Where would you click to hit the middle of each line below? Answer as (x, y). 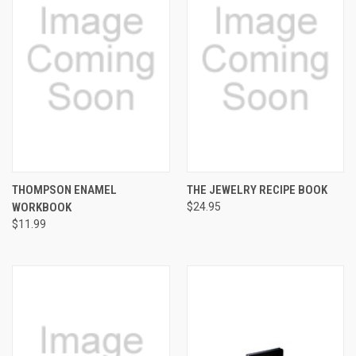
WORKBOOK (42, 207)
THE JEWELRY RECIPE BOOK (257, 190)
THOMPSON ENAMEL (64, 190)
